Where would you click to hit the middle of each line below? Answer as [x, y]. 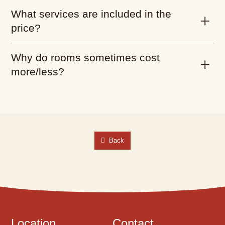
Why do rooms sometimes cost [85, 58]
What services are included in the [91, 14]
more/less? [38, 72]
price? [26, 28]
